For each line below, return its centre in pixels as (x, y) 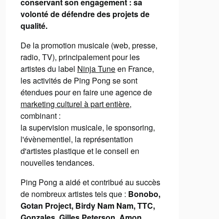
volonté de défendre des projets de (85, 14)
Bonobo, (144, 194)
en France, (134, 68)
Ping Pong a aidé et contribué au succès (90, 182)
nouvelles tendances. (57, 162)
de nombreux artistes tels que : (74, 194)
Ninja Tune (96, 68)
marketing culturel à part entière (75, 104)
